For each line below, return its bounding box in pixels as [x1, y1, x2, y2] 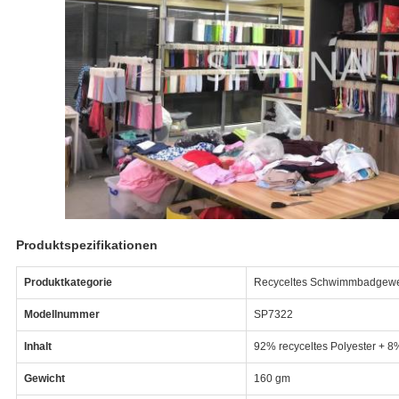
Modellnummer [23, 307, 100, 321]
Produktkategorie [23, 275, 112, 289]
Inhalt [23, 339, 52, 353]
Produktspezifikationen [15, 237, 158, 252]
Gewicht [23, 371, 65, 385]
